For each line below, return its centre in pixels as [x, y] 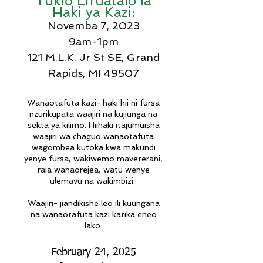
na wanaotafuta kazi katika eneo [93, 214]
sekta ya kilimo [56, 125]
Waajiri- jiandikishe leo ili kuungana [93, 203]
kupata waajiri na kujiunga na [102, 114]
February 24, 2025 [94, 252]
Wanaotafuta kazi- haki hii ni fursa [93, 103]
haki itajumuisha [129, 125]
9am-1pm [93, 41]
